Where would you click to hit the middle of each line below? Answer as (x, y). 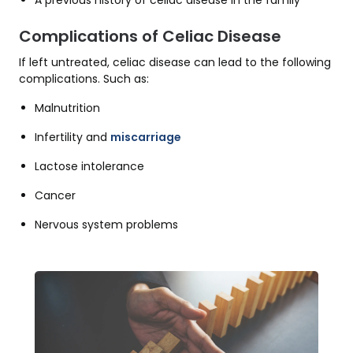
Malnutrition (67, 108)
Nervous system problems (106, 225)
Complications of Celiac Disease (150, 37)
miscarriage (146, 137)
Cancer (55, 196)
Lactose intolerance (89, 167)
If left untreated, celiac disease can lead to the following (175, 63)
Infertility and (72, 137)
